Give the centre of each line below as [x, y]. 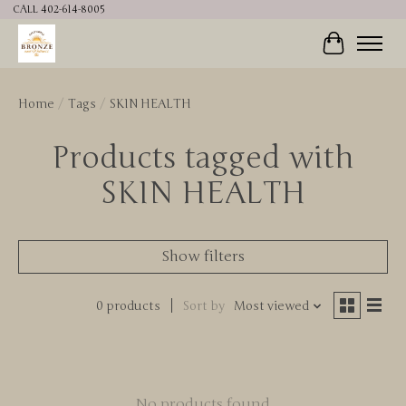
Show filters [203, 256]
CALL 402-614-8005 [58, 10]
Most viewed [271, 306]
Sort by [203, 306]
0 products [128, 306]
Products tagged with [203, 158]
